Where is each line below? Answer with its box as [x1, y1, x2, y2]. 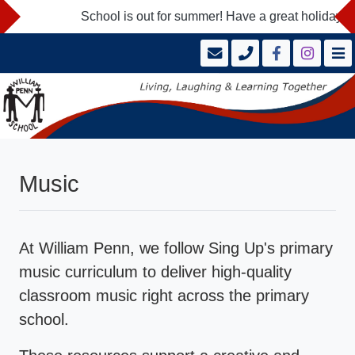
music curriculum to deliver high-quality [19, 262, 292, 281]
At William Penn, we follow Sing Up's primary [19, 239, 333, 257]
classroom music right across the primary [19, 286, 309, 304]
